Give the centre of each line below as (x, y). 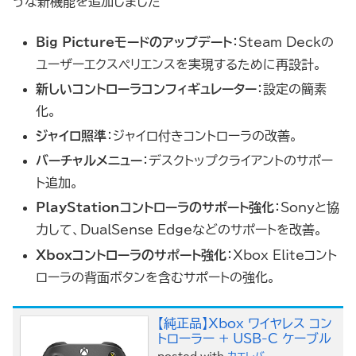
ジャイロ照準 (72, 135)
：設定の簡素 (292, 89)
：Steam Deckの (283, 42)
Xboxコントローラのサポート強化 (132, 255)
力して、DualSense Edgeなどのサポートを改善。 (180, 230)
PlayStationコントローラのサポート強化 (155, 208)
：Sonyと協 (307, 208)
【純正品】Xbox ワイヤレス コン (245, 323)
